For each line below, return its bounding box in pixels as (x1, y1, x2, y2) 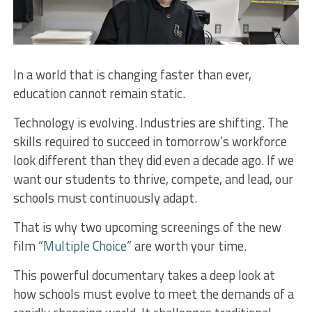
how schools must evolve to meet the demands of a (13, 283, 294, 304)
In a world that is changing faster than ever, (13, 64, 251, 84)
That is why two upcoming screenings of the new (13, 217, 281, 237)
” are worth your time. (126, 235, 247, 256)
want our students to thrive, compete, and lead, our (13, 169, 293, 189)
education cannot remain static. (13, 83, 185, 103)
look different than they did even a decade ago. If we (13, 150, 294, 170)
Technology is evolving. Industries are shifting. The (13, 112, 288, 132)
